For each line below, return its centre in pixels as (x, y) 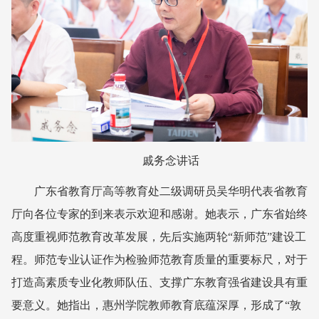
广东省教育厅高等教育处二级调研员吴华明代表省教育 (171, 191)
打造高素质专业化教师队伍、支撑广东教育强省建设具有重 (159, 282)
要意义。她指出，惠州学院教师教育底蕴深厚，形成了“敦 (156, 305)
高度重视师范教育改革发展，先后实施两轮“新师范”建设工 (159, 236)
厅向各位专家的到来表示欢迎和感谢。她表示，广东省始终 (159, 214)
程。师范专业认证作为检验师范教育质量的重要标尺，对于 (159, 259)
